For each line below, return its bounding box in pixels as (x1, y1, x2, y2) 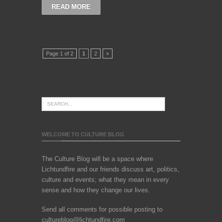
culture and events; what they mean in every (42, 175, 169, 183)
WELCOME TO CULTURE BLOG (42, 131, 124, 137)
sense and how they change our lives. (42, 186, 150, 194)
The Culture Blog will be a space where (42, 155, 153, 163)
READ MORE (52, 2, 91, 10)
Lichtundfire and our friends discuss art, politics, (42, 165, 179, 173)
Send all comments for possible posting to (42, 205, 163, 213)
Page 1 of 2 (46, 50, 73, 56)
